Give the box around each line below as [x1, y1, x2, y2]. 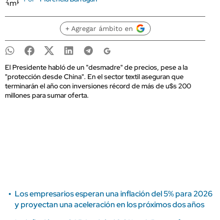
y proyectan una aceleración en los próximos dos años [15, 199, 204, 210]
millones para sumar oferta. [5, 91, 89, 100]
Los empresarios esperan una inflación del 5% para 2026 [15, 189, 213, 199]
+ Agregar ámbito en [65, 25, 133, 32]
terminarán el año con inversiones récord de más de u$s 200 [5, 82, 191, 90]
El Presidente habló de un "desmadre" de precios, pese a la [5, 63, 188, 72]
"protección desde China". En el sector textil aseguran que [5, 72, 184, 81]
